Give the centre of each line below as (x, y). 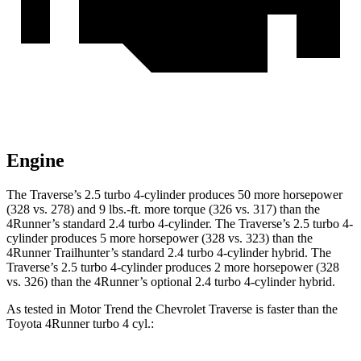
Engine (35, 161)
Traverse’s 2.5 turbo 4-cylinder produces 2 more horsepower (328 (173, 268)
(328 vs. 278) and (53, 210)
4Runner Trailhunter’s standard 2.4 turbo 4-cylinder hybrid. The (169, 253)
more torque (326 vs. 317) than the (230, 210)
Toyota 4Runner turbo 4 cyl (77, 324)
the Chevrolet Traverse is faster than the (236, 309)
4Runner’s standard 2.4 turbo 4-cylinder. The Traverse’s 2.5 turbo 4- (180, 224)
